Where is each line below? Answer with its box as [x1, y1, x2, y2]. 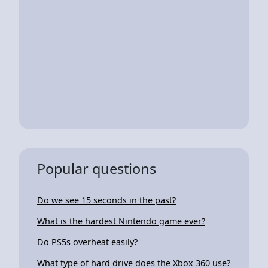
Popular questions [37, 159, 156, 178]
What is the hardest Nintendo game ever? [37, 215, 205, 227]
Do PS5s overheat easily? [37, 236, 138, 248]
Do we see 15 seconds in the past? [37, 194, 176, 206]
